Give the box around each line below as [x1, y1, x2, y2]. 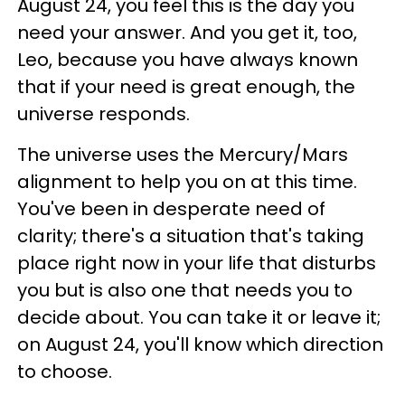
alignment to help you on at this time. [17, 169, 357, 194]
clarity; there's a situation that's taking [17, 223, 364, 249]
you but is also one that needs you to [17, 278, 353, 303]
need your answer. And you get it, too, [17, 20, 357, 45]
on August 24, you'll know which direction [17, 332, 383, 357]
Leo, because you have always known [17, 47, 358, 72]
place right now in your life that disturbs [17, 250, 376, 276]
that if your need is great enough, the [17, 74, 355, 99]
